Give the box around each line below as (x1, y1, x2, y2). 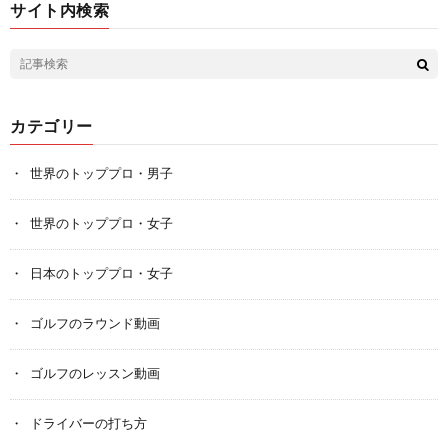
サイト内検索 (10, 2, 109, 19)
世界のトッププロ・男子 (30, 167, 173, 181)
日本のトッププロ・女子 (30, 267, 173, 281)
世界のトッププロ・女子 (30, 217, 173, 231)
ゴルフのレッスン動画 (30, 367, 160, 381)
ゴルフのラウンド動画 (30, 317, 160, 331)
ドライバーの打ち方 (30, 417, 147, 431)
